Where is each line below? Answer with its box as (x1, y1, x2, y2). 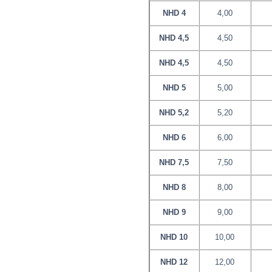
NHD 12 (160, 257, 188, 267)
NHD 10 (160, 232, 188, 242)
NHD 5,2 (159, 107, 189, 117)
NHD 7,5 (159, 157, 189, 167)
